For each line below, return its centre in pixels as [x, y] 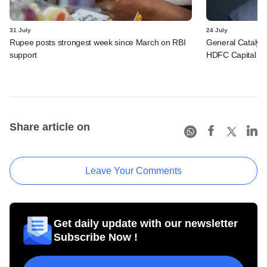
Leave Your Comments [133, 170]
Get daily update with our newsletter [146, 223]
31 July [20, 30]
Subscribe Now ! [96, 237]
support [24, 55]
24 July [217, 30]
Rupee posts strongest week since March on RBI [98, 42]
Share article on [50, 127]
